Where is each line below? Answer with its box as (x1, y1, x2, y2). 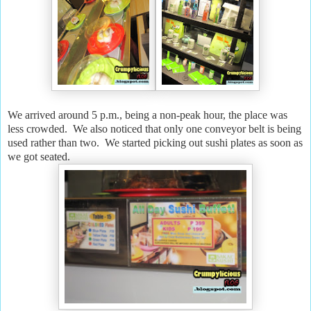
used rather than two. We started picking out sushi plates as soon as (8, 136, 303, 149)
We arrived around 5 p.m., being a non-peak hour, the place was (8, 108, 287, 121)
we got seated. (8, 150, 76, 162)
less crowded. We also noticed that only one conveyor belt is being (8, 122, 301, 135)
